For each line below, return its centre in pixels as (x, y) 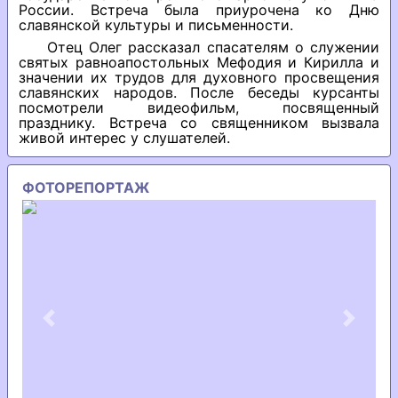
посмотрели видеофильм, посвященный (199, 107)
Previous (77, 325)
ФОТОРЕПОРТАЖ (86, 187)
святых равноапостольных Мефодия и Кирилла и (199, 62)
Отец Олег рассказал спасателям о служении (213, 47)
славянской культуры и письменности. (156, 25)
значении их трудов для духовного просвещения (199, 77)
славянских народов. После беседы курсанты (199, 92)
